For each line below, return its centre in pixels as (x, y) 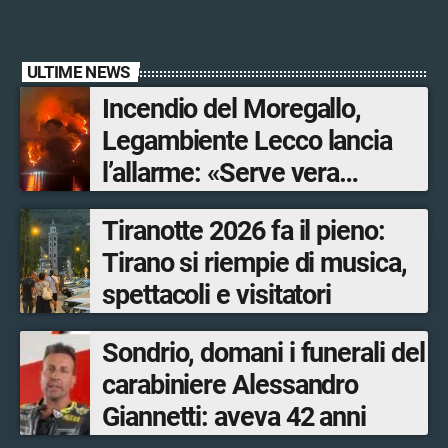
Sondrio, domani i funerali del (263, 352)
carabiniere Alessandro (230, 384)
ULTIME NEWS (78, 71)
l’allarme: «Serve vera (221, 172)
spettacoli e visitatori (217, 294)
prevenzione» (177, 204)
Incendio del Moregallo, (232, 108)
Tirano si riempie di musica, (254, 262)
